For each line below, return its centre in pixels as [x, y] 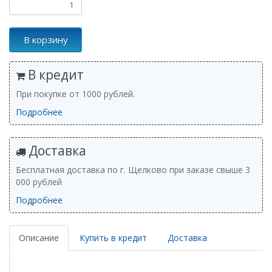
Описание [39, 238]
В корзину [46, 39]
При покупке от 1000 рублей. [75, 94]
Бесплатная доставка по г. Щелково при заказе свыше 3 [133, 170]
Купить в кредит [113, 238]
